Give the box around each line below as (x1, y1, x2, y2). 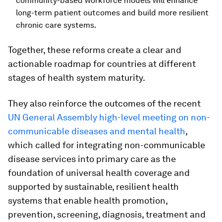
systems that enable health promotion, (8, 195, 167, 206)
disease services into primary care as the (8, 153, 176, 164)
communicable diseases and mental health (8, 125, 185, 136)
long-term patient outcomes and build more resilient (16, 7, 209, 17)
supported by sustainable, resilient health (8, 181, 179, 192)
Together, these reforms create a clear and (8, 44, 181, 55)
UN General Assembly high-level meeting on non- (8, 111, 210, 122)
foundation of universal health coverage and (8, 167, 190, 178)
